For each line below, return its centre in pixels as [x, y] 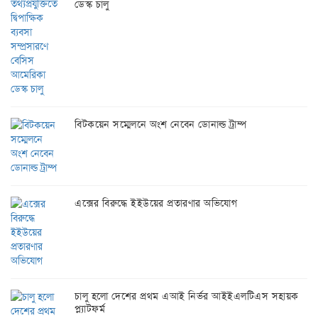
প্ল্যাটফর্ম [90, 308]
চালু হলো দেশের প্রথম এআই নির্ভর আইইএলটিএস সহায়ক [187, 296]
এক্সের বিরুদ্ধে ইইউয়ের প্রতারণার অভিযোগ [156, 203]
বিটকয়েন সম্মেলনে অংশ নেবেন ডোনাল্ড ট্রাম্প [160, 124]
